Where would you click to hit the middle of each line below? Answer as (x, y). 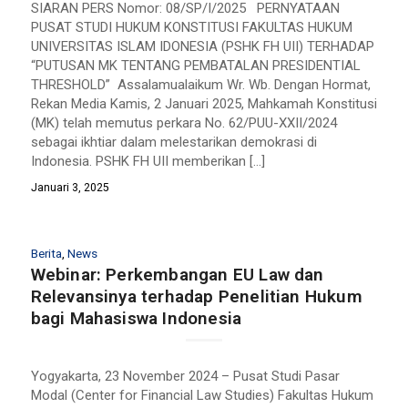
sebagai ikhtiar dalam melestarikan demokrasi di (173, 142)
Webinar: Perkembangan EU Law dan (177, 274)
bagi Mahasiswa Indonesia (136, 318)
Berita (46, 253)
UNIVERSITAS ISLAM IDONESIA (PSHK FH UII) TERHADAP (202, 46)
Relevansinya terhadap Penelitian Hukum (196, 296)
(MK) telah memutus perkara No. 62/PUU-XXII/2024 (184, 122)
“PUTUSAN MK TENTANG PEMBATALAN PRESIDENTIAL (195, 65)
